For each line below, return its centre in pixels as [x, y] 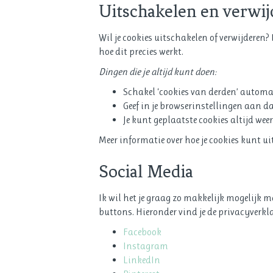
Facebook [142, 232]
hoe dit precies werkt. [141, 51]
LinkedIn [142, 260]
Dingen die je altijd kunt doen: [158, 71]
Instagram [146, 246]
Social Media [146, 171]
